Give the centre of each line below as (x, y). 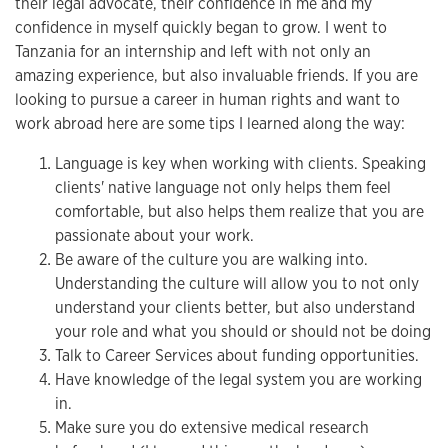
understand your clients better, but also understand (235, 308)
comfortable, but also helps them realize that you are (239, 212)
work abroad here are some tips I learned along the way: (210, 124)
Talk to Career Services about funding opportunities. (237, 356)
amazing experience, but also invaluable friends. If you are (216, 76)
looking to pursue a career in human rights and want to (207, 100)
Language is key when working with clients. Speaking (240, 164)
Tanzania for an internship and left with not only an (193, 52)
